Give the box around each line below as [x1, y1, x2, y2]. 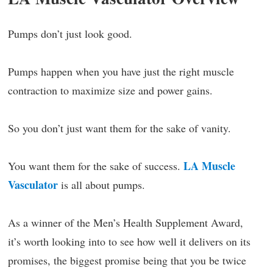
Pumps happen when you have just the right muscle [8, 64, 234, 79]
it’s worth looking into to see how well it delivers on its [8, 234, 250, 249]
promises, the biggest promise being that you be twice [8, 253, 246, 268]
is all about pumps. [58, 177, 145, 192]
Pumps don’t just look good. [8, 26, 132, 41]
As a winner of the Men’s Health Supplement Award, [8, 215, 243, 230]
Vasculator [8, 177, 58, 193]
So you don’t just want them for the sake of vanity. [8, 121, 231, 135]
